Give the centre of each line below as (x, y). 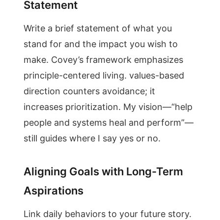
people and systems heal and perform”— (109, 123)
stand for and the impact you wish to (101, 44)
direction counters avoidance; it (89, 91)
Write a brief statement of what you (98, 28)
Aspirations (54, 191)
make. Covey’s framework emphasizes (103, 60)
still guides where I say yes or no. (92, 138)
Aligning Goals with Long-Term (103, 171)
